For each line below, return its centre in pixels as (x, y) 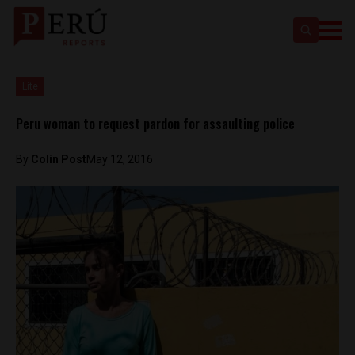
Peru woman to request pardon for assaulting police (155, 124)
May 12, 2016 (120, 159)
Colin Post (59, 159)
